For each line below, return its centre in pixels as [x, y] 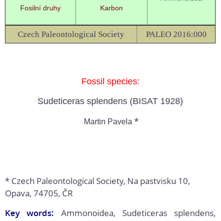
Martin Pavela [109, 122]
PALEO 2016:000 [176, 35]
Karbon [111, 8]
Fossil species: [110, 82]
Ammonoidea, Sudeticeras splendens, [135, 213]
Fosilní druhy [40, 8]
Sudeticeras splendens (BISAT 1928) [110, 101]
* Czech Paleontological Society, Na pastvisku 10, [97, 181]
